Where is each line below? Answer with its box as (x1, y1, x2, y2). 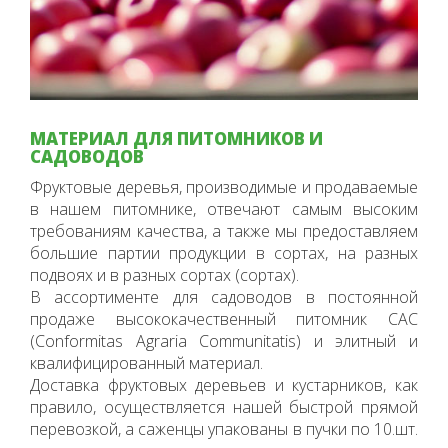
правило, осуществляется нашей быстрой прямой (30, 395, 418, 418)
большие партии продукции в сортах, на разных (30, 241, 418, 264)
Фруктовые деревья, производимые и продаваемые (30, 175, 418, 198)
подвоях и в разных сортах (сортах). (30, 263, 299, 286)
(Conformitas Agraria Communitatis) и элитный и (30, 329, 418, 352)
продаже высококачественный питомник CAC (30, 307, 418, 330)
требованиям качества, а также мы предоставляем (30, 219, 418, 242)
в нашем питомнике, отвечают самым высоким (30, 197, 418, 220)
